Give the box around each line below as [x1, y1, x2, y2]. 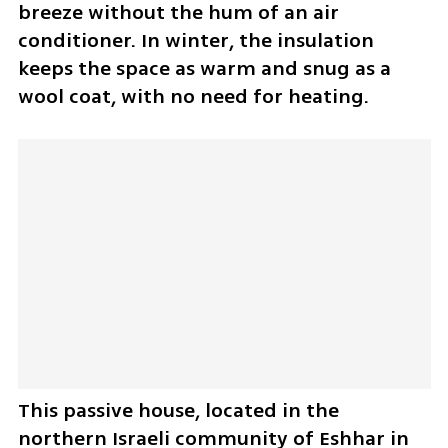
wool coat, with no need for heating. [17, 81, 369, 111]
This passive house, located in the [17, 396, 339, 426]
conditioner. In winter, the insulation [17, 25, 374, 55]
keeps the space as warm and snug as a [17, 53, 391, 83]
